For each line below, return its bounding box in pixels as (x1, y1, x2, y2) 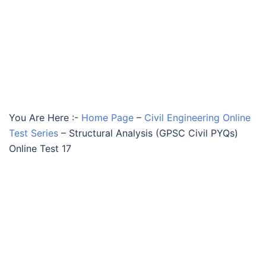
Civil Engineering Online (144, 112, 251, 123)
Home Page (81, 112, 134, 123)
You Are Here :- (9, 112, 78, 123)
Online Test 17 (9, 142, 71, 154)
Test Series (9, 127, 58, 139)
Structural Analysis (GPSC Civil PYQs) (69, 127, 238, 139)
